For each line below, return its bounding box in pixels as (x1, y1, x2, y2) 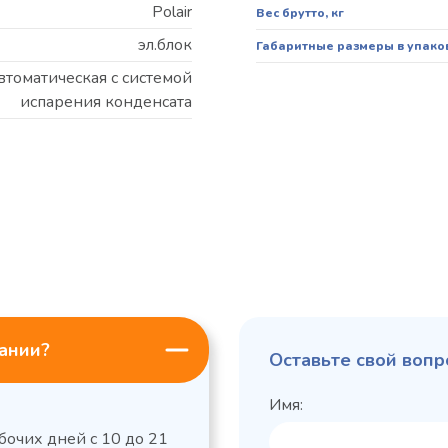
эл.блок (138, 34, 192, 57)
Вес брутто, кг (256, 5, 344, 22)
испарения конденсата (20, 91, 192, 114)
